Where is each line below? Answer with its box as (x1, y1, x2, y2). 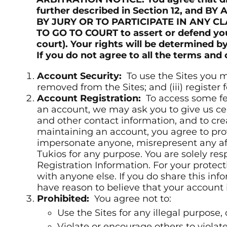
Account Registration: (37, 93, 143, 104)
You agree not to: (92, 193, 171, 205)
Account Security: (37, 70, 124, 82)
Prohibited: (37, 193, 92, 205)
